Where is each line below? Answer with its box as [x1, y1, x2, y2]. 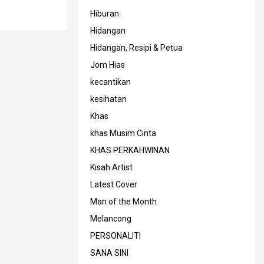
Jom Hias [90, 60, 125, 70]
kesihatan [90, 94, 127, 104]
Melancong [90, 213, 131, 223]
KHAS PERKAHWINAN [90, 145, 170, 155]
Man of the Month [90, 196, 157, 206]
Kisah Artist [90, 162, 133, 172]
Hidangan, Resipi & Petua [90, 42, 183, 52]
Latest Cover [90, 179, 137, 189]
